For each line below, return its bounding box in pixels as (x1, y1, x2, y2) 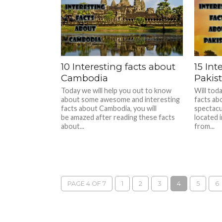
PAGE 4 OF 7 (67, 180, 107, 187)
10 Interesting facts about (61, 61, 176, 72)
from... (194, 122, 215, 130)
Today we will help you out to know (61, 86, 172, 95)
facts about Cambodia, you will (61, 104, 157, 112)
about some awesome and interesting (61, 95, 180, 104)
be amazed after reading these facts (61, 113, 175, 121)
